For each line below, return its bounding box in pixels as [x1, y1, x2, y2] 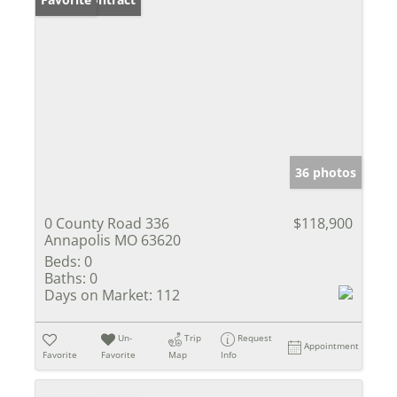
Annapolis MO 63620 [44, 230, 181, 251]
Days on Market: [44, 285, 152, 306]
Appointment [304, 339, 360, 353]
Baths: [44, 269, 86, 289]
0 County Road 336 [44, 214, 169, 234]
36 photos [295, 164, 356, 182]
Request [237, 331, 273, 345]
